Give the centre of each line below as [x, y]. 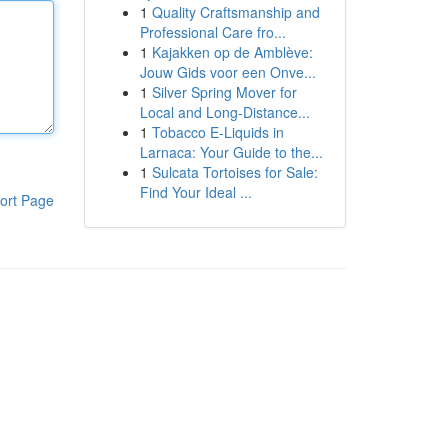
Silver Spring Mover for [224, 92]
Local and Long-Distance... [224, 112]
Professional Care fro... [212, 32]
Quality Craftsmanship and [235, 12]
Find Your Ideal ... [195, 192]
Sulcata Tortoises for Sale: [234, 172]
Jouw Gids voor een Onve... [227, 72]
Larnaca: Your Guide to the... [231, 152]
